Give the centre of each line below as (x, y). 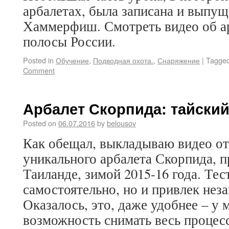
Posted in (38, 60)
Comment (39, 70)
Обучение (72, 60)
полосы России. (69, 41)
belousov (121, 123)
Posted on (40, 123)
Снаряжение (179, 60)
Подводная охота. (123, 60)
